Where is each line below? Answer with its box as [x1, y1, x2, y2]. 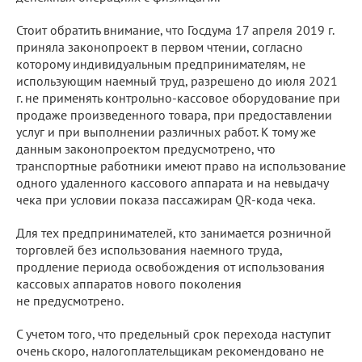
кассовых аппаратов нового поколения [16, 275, 242, 292]
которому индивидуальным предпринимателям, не [16, 55, 305, 72]
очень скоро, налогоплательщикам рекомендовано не [16, 342, 324, 359]
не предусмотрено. [16, 292, 124, 309]
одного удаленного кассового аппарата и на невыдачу [16, 174, 328, 191]
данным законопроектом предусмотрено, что [16, 140, 276, 157]
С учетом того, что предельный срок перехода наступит [16, 325, 330, 342]
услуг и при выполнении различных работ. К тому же [16, 123, 316, 140]
